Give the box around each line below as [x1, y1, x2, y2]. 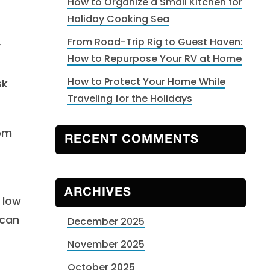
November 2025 [67, 237, 145, 251]
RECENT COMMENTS [64, 134, 199, 145]
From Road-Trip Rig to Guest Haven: [67, 35, 243, 49]
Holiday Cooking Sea [67, 12, 169, 26]
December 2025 [67, 215, 145, 228]
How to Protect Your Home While [67, 75, 225, 89]
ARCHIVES [64, 187, 131, 198]
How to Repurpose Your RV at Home [67, 52, 242, 66]
